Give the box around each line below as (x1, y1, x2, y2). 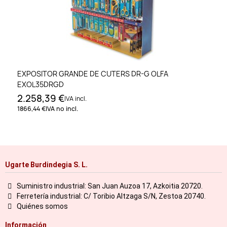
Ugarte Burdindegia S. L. (5, 160, 88, 169)
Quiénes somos (16, 202, 68, 210)
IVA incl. (64, 94, 87, 103)
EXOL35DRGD (17, 80, 64, 90)
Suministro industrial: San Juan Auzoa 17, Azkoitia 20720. (16, 181, 203, 190)
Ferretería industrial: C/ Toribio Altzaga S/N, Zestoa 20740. (16, 192, 206, 200)
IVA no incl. (46, 104, 78, 113)
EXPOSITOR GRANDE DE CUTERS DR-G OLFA (17, 69, 168, 79)
